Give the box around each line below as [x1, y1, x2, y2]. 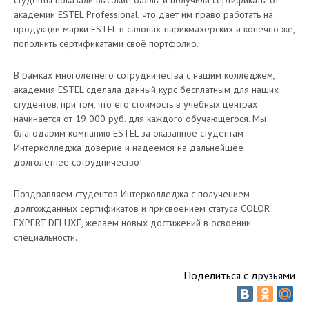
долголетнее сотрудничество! [14, 156, 142, 168]
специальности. [14, 231, 77, 243]
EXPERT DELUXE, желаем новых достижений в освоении [14, 217, 251, 229]
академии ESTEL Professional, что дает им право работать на [14, 8, 273, 21]
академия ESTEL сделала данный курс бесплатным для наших [14, 83, 279, 96]
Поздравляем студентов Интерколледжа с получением [14, 188, 250, 200]
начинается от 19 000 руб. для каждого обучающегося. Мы [14, 112, 266, 125]
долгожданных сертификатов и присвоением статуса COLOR [14, 202, 270, 215]
